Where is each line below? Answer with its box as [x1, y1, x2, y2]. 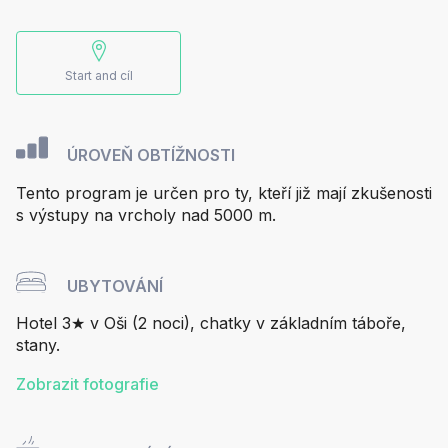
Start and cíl [64, 68, 133, 84]
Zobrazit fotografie [16, 374, 159, 395]
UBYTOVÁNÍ [63, 275, 163, 296]
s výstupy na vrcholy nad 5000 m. [16, 204, 276, 225]
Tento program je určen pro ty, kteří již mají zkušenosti [16, 182, 432, 203]
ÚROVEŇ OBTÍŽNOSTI [62, 144, 235, 165]
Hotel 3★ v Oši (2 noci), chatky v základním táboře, [16, 313, 406, 334]
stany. [16, 335, 60, 356]
